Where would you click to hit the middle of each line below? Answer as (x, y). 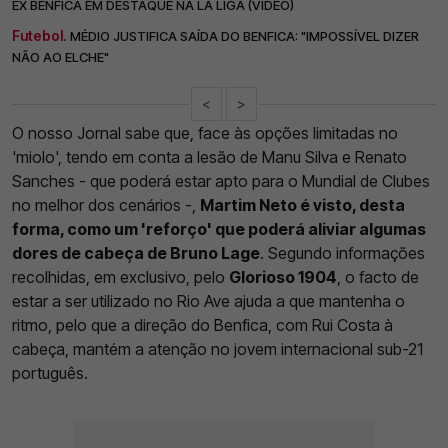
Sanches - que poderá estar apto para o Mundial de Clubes (221, 181)
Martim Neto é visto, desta (302, 205)
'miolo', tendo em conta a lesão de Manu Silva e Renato (209, 157)
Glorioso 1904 (283, 277)
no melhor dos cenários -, (106, 205)
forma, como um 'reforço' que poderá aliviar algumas (219, 229)
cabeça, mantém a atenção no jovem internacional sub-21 (217, 349)
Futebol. (39, 36)
